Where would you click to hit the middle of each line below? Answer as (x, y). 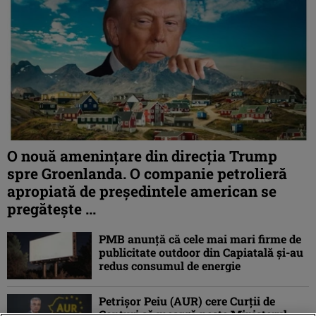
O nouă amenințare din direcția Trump (142, 156)
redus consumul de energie (170, 266)
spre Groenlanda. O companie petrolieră (147, 174)
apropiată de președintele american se (142, 192)
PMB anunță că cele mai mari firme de (200, 239)
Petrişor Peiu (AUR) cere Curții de (187, 301)
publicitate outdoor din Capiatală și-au (201, 253)
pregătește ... (51, 209)
